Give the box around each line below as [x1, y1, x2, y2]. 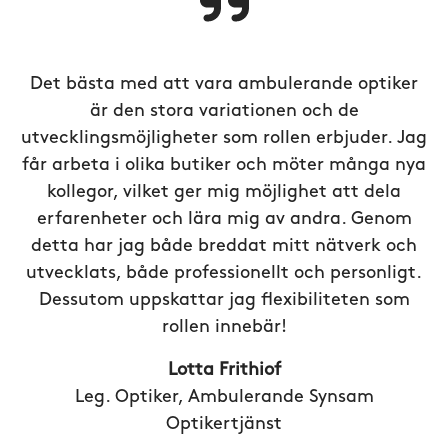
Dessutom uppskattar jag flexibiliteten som [38, 291, 410, 310]
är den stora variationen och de [89, 102, 359, 121]
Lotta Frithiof [167, 361, 281, 380]
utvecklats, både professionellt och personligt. [26, 264, 422, 283]
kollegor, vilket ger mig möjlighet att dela [47, 183, 401, 202]
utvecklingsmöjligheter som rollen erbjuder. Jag [21, 129, 427, 148]
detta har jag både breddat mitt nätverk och [31, 237, 417, 256]
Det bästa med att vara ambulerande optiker [30, 75, 418, 94]
